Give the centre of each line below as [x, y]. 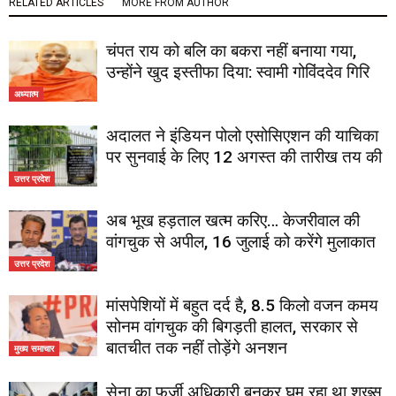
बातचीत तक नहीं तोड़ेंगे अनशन [197, 348]
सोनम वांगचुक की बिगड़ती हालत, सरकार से [232, 327]
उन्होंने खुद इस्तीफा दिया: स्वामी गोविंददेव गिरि [238, 72]
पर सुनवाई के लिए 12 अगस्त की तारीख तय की [244, 157]
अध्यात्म [26, 93]
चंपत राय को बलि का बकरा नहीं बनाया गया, [231, 51]
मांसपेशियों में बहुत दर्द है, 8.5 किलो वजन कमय [242, 305]
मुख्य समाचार [34, 348]
